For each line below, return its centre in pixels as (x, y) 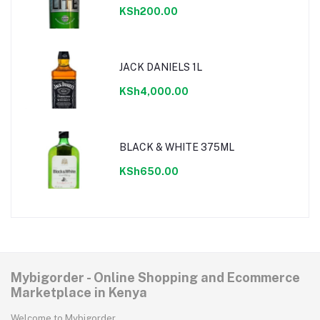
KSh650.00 (149, 171)
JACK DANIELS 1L (160, 67)
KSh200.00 (148, 11)
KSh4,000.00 (154, 91)
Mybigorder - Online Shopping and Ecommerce (155, 278)
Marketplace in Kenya (79, 293)
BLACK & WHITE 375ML (176, 147)
